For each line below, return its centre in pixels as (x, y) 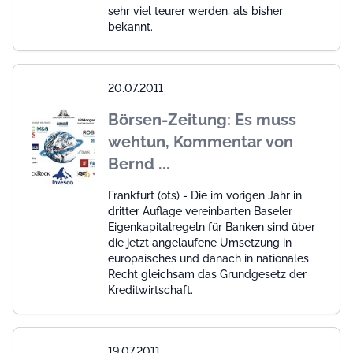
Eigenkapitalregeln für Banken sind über (212, 227)
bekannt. (130, 26)
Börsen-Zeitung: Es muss (202, 119)
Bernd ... (139, 163)
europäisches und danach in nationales (208, 258)
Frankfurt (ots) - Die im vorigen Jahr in (205, 195)
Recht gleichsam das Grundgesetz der (207, 274)
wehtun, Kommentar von (201, 141)
